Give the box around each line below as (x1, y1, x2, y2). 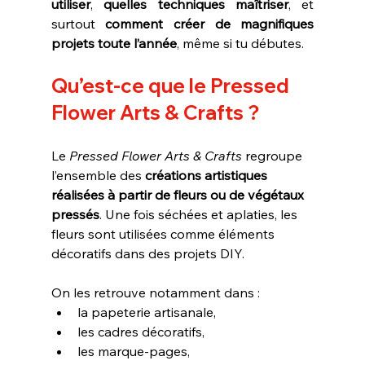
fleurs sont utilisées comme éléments (51, 225, 278, 242)
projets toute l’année (51, 34, 177, 51)
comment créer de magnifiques (105, 15, 314, 32)
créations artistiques (144, 166, 270, 183)
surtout (51, 15, 106, 32)
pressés (51, 205, 99, 222)
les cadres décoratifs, (77, 323, 204, 340)
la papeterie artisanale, (77, 303, 216, 320)
